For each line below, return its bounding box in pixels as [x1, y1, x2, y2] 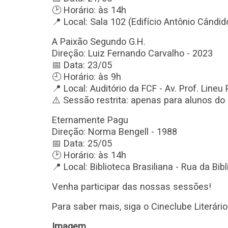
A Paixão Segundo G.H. [52, 36, 146, 47]
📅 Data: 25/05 [52, 138, 112, 149]
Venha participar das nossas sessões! [52, 181, 211, 192]
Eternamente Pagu [52, 115, 128, 125]
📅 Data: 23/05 [52, 60, 112, 70]
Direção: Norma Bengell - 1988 [52, 126, 177, 137]
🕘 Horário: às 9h [52, 71, 121, 82]
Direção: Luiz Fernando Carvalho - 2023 [52, 48, 213, 59]
